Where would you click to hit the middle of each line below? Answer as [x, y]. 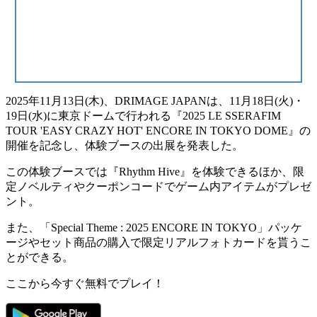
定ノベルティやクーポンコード [85, 186]
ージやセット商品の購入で [74, 242]
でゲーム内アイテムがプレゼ [238, 186]
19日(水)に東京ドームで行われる [88, 115]
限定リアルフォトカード [204, 242]
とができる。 [40, 257]
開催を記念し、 [45, 145]
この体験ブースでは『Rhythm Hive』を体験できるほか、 [149, 171]
